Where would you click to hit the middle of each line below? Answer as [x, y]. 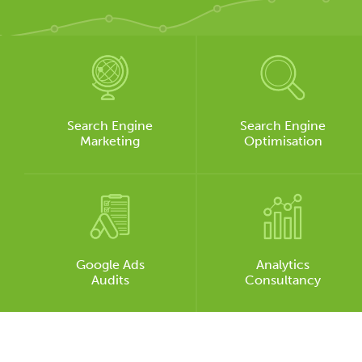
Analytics [283, 265]
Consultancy [283, 280]
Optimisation [283, 141]
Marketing [110, 141]
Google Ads [110, 265]
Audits [110, 280]
